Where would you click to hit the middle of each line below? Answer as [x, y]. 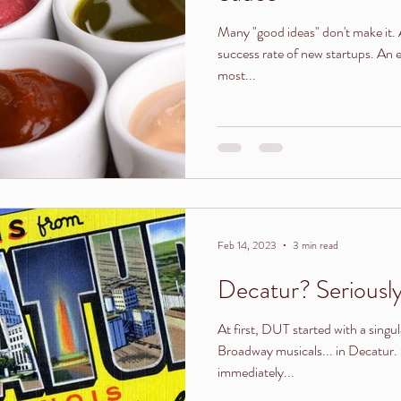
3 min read [316, 245]
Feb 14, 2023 [247, 245]
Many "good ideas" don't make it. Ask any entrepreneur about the [308, 31]
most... [237, 74]
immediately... [256, 372]
